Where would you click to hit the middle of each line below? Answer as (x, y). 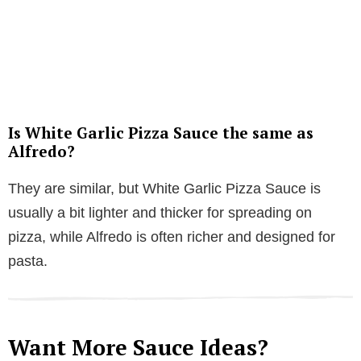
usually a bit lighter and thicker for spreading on (160, 212)
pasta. (28, 261)
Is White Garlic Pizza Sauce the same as (161, 132)
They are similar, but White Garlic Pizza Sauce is (164, 188)
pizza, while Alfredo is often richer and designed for (172, 237)
